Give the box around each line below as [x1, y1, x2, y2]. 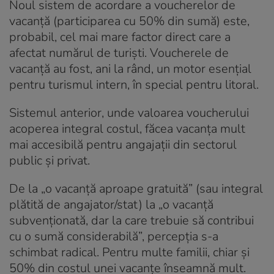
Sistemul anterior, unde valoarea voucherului [9, 104, 249, 121]
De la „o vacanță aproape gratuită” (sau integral [9, 180, 263, 197]
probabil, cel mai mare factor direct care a [9, 28, 231, 45]
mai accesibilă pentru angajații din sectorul [9, 136, 237, 153]
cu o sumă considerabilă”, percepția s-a [9, 228, 218, 245]
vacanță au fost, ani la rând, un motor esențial [9, 60, 251, 77]
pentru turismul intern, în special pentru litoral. [9, 76, 259, 93]
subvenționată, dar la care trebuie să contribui [9, 212, 254, 229]
